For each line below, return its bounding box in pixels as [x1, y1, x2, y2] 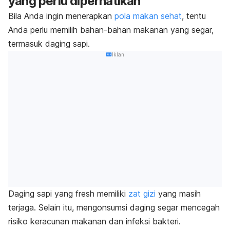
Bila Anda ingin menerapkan [8, 10, 114, 21]
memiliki [97, 188, 128, 199]
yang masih [156, 188, 201, 199]
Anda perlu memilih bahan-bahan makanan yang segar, [8, 24, 214, 35]
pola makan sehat [114, 10, 182, 21]
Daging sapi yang [8, 188, 75, 199]
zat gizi [128, 188, 156, 199]
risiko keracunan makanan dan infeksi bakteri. [8, 216, 181, 227]
